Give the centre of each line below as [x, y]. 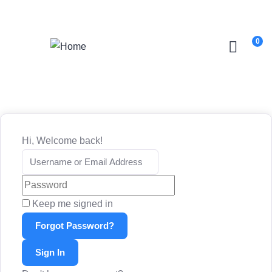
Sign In [50, 252]
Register [148, 11]
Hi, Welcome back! [62, 141]
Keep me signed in [73, 204]
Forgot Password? [75, 226]
